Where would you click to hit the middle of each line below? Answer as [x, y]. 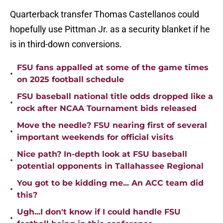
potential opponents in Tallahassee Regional [110, 166]
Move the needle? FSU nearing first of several [112, 125]
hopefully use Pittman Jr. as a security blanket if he [110, 29]
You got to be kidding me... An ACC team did [110, 183]
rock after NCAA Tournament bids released [107, 109]
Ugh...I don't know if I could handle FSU [99, 212]
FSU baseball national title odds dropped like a [115, 97]
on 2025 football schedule [70, 80]
